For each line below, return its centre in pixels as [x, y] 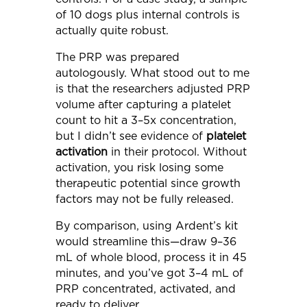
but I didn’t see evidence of [131, 136]
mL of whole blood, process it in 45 [151, 257]
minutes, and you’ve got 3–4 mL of [149, 273]
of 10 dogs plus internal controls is [147, 15]
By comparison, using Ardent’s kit [146, 226]
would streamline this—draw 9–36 [146, 242]
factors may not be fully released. [144, 199]
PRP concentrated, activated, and [145, 289]
